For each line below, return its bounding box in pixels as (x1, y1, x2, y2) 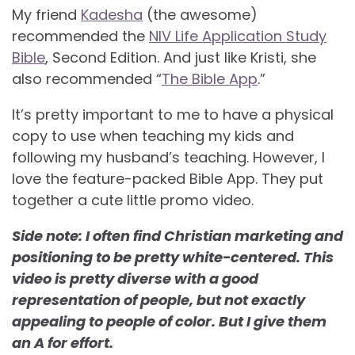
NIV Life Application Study (149, 25, 326, 46)
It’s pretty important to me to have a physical (12, 104, 334, 124)
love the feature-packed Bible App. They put (12, 168, 323, 189)
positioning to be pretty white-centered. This (12, 246, 334, 267)
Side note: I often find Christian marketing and (12, 225, 343, 246)
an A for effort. (12, 332, 113, 353)
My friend (12, 4, 81, 25)
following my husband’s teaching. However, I (12, 147, 325, 167)
